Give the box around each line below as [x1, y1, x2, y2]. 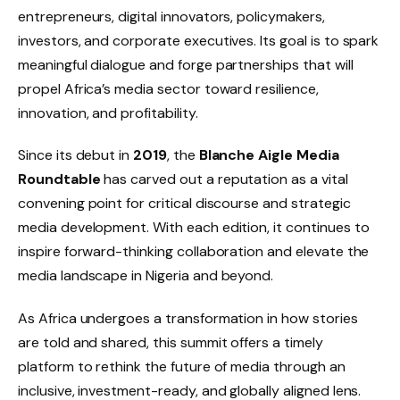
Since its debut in [18, 146, 134, 165]
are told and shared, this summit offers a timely [18, 333, 323, 353]
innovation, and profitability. [18, 103, 198, 122]
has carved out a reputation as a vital [100, 170, 348, 189]
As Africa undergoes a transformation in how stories [18, 309, 358, 329]
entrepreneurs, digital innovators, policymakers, [18, 6, 325, 26]
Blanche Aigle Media [198, 146, 339, 165]
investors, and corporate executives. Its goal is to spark [18, 30, 379, 50]
